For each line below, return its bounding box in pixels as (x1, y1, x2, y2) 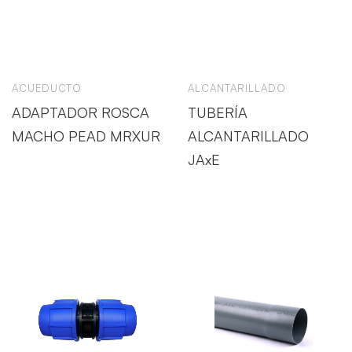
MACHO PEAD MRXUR (12, 127, 160, 145)
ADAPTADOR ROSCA (12, 104, 149, 121)
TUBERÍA (188, 104, 247, 121)
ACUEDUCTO (12, 82, 82, 94)
